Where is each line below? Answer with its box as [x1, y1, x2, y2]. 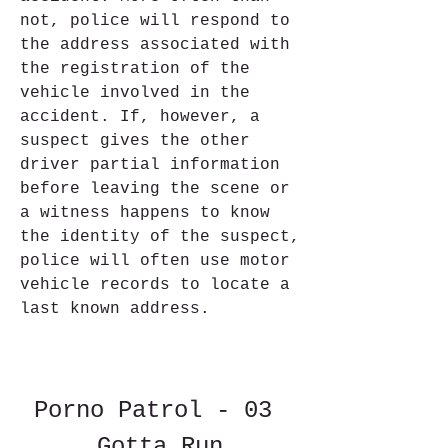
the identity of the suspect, [20, 228, 300, 246]
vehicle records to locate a [20, 276, 290, 294]
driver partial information [20, 156, 280, 174]
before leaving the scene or [20, 180, 290, 198]
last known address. [20, 300, 210, 318]
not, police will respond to [20, 12, 290, 30]
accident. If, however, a [20, 108, 260, 126]
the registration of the [20, 60, 250, 78]
